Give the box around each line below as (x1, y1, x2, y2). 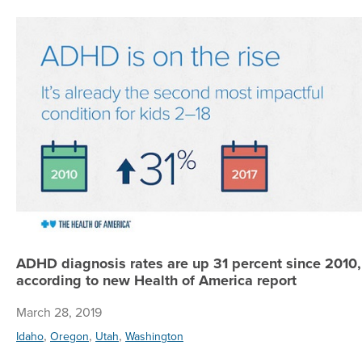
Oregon (50, 328, 89, 345)
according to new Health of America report (16, 270, 297, 292)
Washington (125, 328, 183, 345)
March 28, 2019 (16, 303, 102, 322)
